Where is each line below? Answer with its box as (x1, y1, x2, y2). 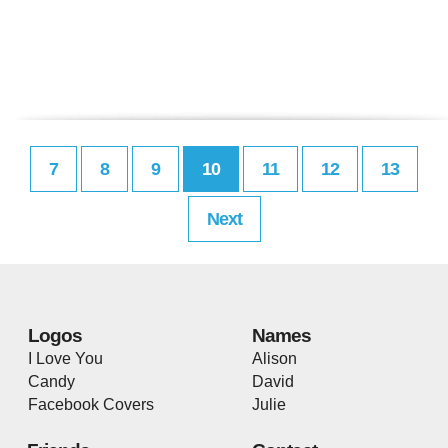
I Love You (28, 349, 103, 367)
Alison (252, 349, 297, 367)
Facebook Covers (28, 395, 154, 413)
